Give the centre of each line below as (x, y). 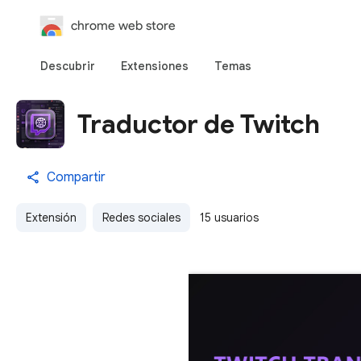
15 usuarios (229, 218)
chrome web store (123, 25)
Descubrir (68, 66)
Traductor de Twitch (199, 124)
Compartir (76, 177)
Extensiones (155, 66)
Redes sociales (141, 218)
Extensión (51, 218)
